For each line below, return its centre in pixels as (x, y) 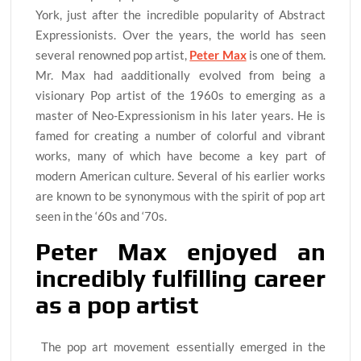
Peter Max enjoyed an (180, 252)
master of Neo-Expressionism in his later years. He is (180, 116)
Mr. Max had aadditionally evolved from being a (180, 75)
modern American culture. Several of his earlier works (180, 176)
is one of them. (286, 55)
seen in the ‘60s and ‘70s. (102, 216)
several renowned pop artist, (113, 55)
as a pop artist (117, 305)
